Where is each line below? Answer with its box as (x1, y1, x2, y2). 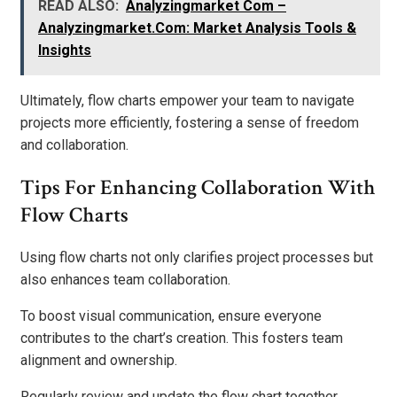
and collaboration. (20, 136, 128, 154)
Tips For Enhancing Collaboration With (20, 174, 376, 202)
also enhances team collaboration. (20, 271, 230, 289)
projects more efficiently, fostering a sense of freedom (20, 114, 359, 132)
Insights (38, 42, 91, 59)
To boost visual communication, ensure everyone (20, 307, 322, 325)
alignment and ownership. (20, 352, 177, 370)
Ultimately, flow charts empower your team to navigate (20, 92, 354, 110)
